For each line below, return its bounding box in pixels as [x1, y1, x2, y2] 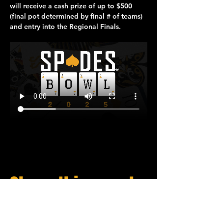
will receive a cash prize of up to [10, 1, 116, 10]
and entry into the [10, 22, 69, 31]
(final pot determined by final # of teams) [10, 12, 144, 21]
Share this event [10, 171, 135, 199]
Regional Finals [69, 22, 119, 31]
